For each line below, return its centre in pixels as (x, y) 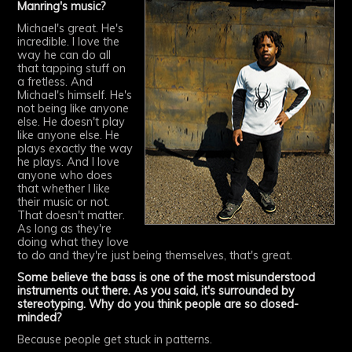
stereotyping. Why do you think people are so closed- (158, 304)
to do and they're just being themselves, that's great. (155, 256)
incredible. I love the (69, 42)
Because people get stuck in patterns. (115, 339)
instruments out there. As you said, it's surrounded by (156, 290)
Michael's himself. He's (75, 95)
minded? (40, 317)
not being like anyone (73, 109)
